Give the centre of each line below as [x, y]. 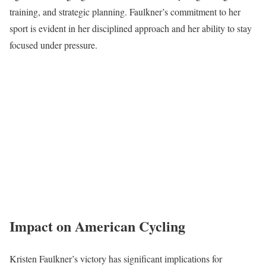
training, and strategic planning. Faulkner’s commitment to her [125, 12]
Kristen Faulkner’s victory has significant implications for [116, 258]
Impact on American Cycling [97, 226]
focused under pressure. [53, 45]
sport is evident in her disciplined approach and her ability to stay [131, 28]
